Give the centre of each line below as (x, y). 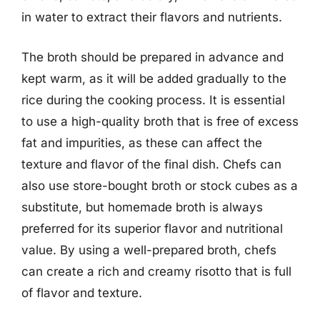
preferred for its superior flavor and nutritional (152, 228)
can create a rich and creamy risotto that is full (156, 271)
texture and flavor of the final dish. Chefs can (151, 164)
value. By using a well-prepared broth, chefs (149, 250)
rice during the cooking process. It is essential (153, 100)
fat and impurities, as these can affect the (142, 142)
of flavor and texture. (82, 292)
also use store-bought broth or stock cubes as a (160, 185)
